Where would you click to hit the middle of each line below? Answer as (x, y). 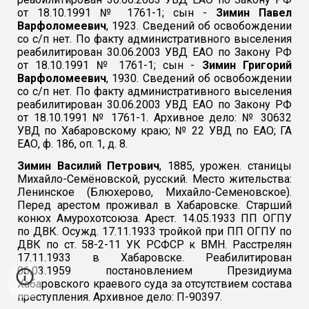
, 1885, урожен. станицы (226, 166)
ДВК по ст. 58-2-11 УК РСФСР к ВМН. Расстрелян (154, 245)
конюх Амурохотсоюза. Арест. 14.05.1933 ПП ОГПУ (154, 219)
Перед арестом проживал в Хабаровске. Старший (154, 206)
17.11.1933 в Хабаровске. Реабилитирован (154, 258)
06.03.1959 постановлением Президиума (154, 271)
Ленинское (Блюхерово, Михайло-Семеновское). (154, 192)
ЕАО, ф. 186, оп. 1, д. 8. (73, 143)
